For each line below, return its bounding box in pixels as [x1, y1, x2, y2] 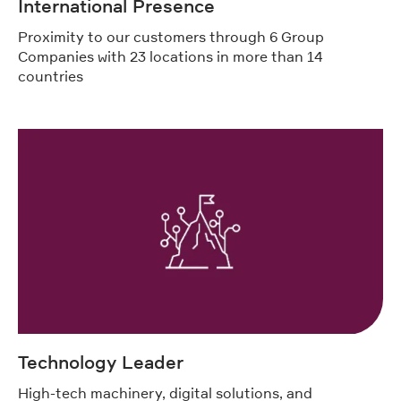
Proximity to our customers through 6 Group [18, 28, 324, 47]
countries [18, 67, 83, 86]
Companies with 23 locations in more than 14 [18, 47, 323, 66]
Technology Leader [18, 351, 183, 373]
